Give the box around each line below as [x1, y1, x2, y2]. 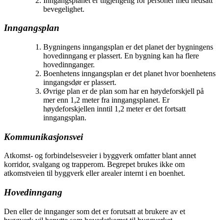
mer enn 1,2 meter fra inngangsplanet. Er [43, 95, 169, 104]
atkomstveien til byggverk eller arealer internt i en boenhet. [4, 169, 185, 178]
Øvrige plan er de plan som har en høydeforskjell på [43, 86, 204, 95]
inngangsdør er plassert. [43, 78, 116, 86]
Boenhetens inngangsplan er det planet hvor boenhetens [43, 69, 216, 78]
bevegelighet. [43, 4, 84, 13]
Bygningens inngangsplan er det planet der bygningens [43, 42, 213, 51]
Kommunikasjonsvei [4, 131, 83, 142]
